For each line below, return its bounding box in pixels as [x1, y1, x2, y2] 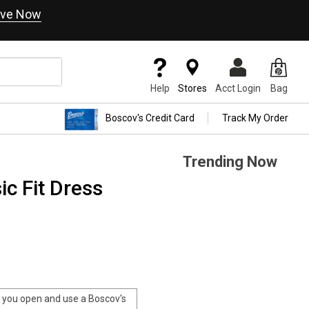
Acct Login [215, 83, 261, 94]
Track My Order [222, 112, 288, 124]
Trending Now [183, 153, 277, 170]
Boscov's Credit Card [106, 112, 195, 124]
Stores [178, 83, 207, 94]
